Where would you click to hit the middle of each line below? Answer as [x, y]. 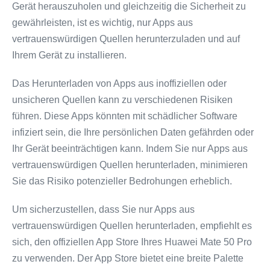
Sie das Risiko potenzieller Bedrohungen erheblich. [122, 181]
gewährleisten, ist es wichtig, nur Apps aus [102, 23]
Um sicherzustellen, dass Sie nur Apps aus [103, 209]
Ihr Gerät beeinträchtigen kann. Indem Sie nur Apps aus [130, 149]
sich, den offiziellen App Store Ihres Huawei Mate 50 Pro [132, 242]
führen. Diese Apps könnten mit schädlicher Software [125, 116]
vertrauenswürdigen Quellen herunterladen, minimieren [130, 165]
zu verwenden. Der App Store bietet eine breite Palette [128, 258]
